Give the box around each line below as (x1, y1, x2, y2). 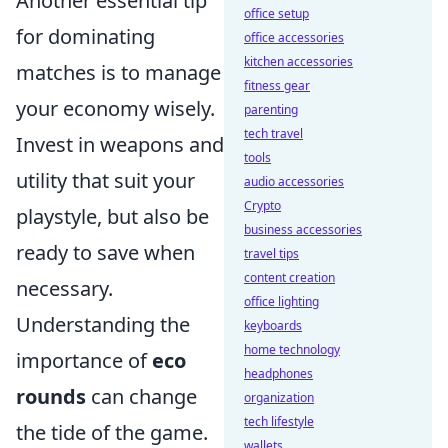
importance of (16, 346, 152, 374)
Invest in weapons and (16, 130, 224, 158)
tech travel (244, 125, 303, 142)
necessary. (16, 274, 113, 302)
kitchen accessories (244, 53, 353, 70)
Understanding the (16, 310, 190, 338)
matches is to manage (16, 58, 221, 86)
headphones (244, 365, 313, 382)
